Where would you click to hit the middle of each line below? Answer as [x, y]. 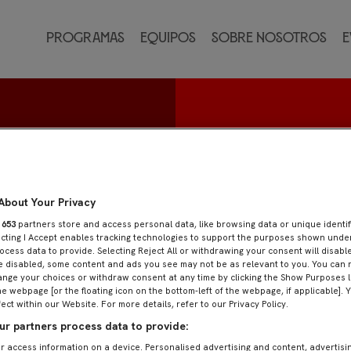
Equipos [168, 39]
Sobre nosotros [269, 39]
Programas [85, 39]
